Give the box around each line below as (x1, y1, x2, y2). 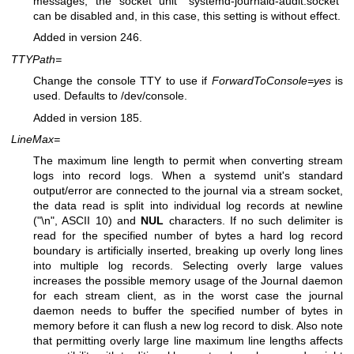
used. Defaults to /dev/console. (33, 89, 187, 103)
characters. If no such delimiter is (164, 214, 344, 228)
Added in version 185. (33, 111, 142, 124)
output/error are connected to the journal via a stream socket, (33, 184, 343, 198)
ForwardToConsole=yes (211, 74, 331, 88)
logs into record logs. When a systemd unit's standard (33, 169, 343, 183)
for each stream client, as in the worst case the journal (33, 289, 343, 303)
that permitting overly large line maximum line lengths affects (33, 334, 343, 348)
